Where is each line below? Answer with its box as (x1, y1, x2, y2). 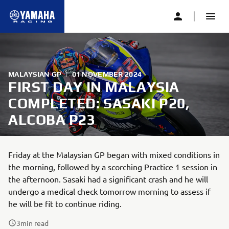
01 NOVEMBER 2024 (72, 70, 142, 78)
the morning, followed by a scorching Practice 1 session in (8, 162, 217, 172)
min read (20, 218, 49, 227)
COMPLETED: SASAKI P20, (8, 95, 190, 111)
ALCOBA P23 (8, 111, 96, 128)
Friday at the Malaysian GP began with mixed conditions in (8, 149, 220, 159)
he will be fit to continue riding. (8, 198, 122, 209)
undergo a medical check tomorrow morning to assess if (8, 186, 211, 196)
